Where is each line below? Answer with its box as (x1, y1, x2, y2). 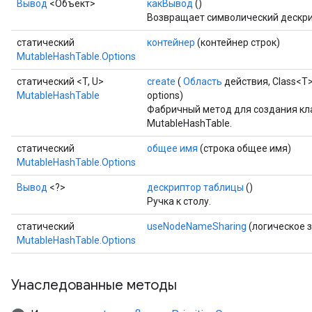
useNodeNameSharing (147, 221, 247, 232)
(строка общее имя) (198, 143, 291, 154)
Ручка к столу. (147, 196, 211, 207)
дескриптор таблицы (147, 182, 244, 193)
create (147, 76, 175, 87)
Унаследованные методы (11, 276, 177, 294)
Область (183, 76, 222, 87)
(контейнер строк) (195, 37, 280, 48)
